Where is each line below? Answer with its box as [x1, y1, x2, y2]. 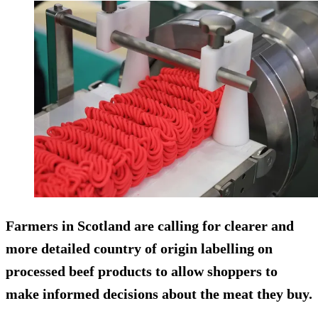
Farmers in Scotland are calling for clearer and [6, 218, 294, 234]
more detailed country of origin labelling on [6, 241, 273, 257]
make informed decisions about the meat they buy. [6, 286, 312, 302]
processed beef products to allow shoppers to [6, 263, 278, 280]
